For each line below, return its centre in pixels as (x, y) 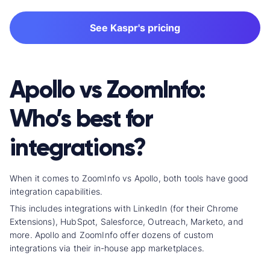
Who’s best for (81, 119)
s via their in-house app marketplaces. (128, 248)
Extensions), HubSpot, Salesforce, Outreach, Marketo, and (127, 222)
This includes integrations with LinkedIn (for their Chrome (124, 209)
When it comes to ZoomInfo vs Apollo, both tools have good (129, 178)
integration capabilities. (56, 192)
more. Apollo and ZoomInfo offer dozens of (97, 235)
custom (198, 235)
